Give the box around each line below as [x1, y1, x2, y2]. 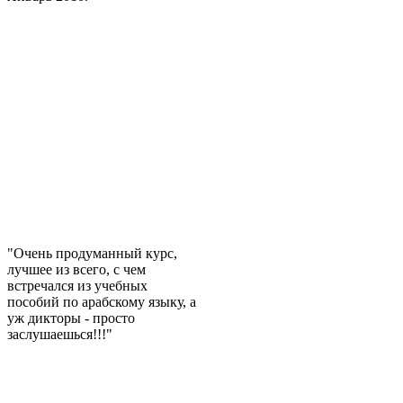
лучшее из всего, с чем [7, 262, 146, 278]
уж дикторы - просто [7, 310, 135, 327]
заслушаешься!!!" [7, 327, 112, 343]
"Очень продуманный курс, [7, 246, 177, 262]
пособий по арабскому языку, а [7, 294, 196, 310]
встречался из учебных [7, 278, 148, 294]
